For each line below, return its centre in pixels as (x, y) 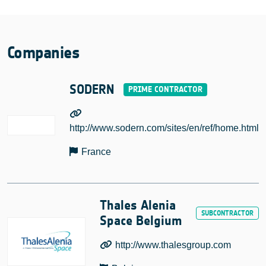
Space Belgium (140, 221)
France (96, 151)
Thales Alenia (137, 205)
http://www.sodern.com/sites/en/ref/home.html (164, 128)
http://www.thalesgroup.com (173, 245)
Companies (43, 53)
